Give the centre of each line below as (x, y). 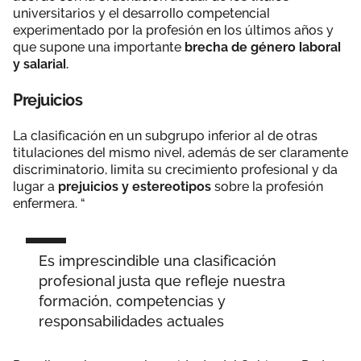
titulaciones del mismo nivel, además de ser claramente (180, 152)
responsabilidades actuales (131, 321)
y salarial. (41, 64)
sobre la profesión (269, 186)
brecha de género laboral (263, 47)
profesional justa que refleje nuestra (162, 280)
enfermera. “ (49, 203)
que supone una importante (99, 47)
